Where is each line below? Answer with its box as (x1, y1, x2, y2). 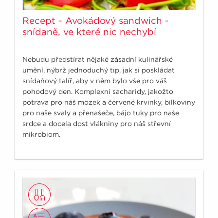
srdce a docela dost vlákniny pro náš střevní (22, 119, 171, 127)
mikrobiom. (22, 130, 60, 138)
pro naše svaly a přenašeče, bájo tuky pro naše (22, 109, 179, 117)
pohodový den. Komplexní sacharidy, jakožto (22, 87, 173, 95)
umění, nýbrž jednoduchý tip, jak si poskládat (22, 66, 175, 74)
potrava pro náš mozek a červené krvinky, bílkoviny (22, 98, 195, 106)
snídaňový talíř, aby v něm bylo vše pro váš (22, 76, 167, 85)
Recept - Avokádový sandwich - (22, 15, 169, 26)
